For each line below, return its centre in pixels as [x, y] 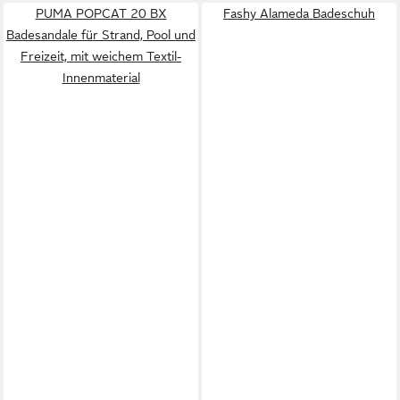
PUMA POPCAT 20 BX [101, 13]
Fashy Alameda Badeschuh [299, 13]
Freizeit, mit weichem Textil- [101, 56]
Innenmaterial [101, 78]
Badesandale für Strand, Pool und [101, 35]
